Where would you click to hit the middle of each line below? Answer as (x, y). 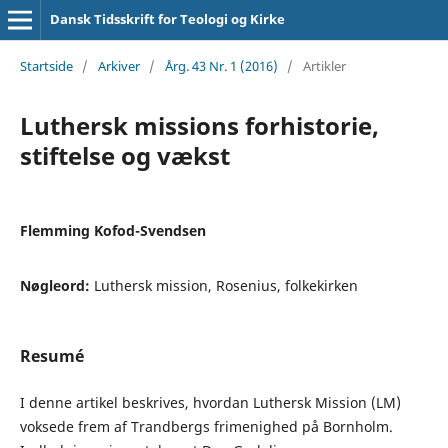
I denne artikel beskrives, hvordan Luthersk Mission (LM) (210, 402)
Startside (46, 65)
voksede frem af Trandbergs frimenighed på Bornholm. (206, 426)
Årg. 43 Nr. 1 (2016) (221, 65)
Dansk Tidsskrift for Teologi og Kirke (167, 19)
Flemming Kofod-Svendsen (112, 230)
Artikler (324, 65)
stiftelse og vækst (124, 155)
